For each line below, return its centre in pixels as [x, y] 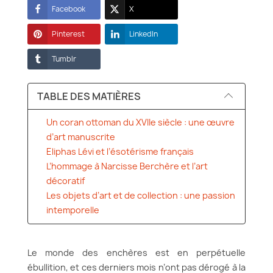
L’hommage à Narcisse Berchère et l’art [127, 166]
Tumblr [64, 59]
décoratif [66, 181]
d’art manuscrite [81, 137]
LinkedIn [144, 34]
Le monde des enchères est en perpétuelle [136, 253]
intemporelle [73, 210]
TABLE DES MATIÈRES [89, 96]
